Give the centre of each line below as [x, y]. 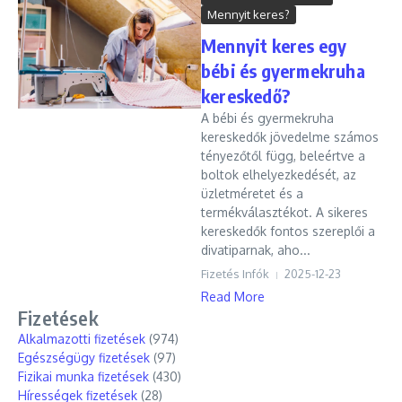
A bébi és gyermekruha [267, 118]
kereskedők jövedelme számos [290, 137]
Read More [233, 297]
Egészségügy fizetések [84, 358]
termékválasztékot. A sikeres [284, 212]
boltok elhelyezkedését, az [279, 175]
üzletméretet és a [252, 193]
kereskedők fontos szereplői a [288, 231]
